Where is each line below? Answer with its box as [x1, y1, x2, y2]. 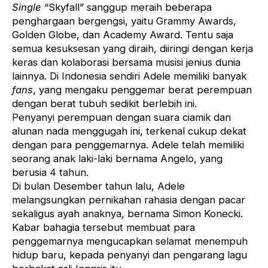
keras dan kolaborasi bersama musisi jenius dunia [12, 56, 240, 69]
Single [12, 1, 41, 14]
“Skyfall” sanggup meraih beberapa [41, 1, 212, 14]
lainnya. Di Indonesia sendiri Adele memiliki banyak [12, 70, 246, 83]
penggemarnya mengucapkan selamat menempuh [12, 235, 248, 248]
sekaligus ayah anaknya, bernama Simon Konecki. [12, 208, 243, 220]
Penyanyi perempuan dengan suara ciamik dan [12, 111, 231, 124]
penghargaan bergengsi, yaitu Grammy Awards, [12, 15, 236, 28]
